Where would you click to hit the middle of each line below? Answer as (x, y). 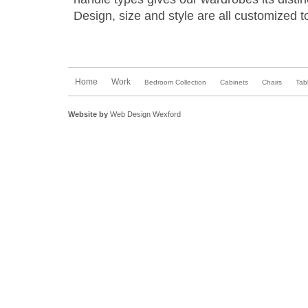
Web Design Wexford (145, 114)
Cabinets (234, 82)
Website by (89, 114)
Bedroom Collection (175, 82)
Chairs (272, 82)
